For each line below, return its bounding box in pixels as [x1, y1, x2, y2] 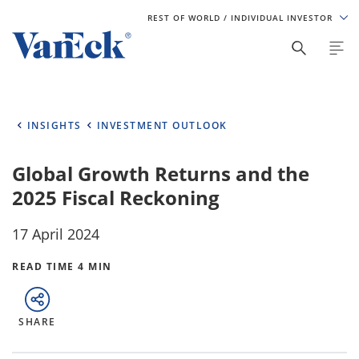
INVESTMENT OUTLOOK [96, 119, 228, 132]
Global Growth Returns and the [12, 160, 309, 187]
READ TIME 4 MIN [12, 260, 112, 273]
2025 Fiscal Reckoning [12, 184, 220, 211]
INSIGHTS [26, 119, 82, 132]
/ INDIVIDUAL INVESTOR [223, 12, 336, 23]
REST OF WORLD [147, 12, 224, 23]
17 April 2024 [12, 224, 99, 244]
